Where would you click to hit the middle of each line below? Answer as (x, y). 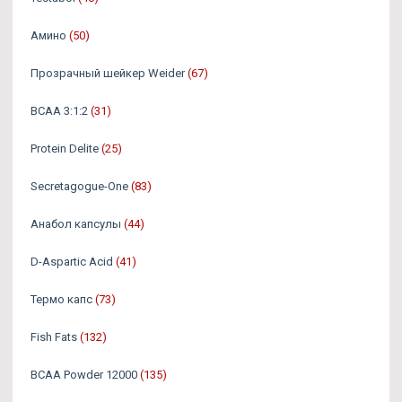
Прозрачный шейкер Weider (108, 74)
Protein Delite (65, 149)
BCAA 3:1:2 (59, 111)
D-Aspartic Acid (72, 262)
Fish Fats (54, 337)
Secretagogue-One (79, 187)
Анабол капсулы (76, 224)
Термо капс (61, 300)
